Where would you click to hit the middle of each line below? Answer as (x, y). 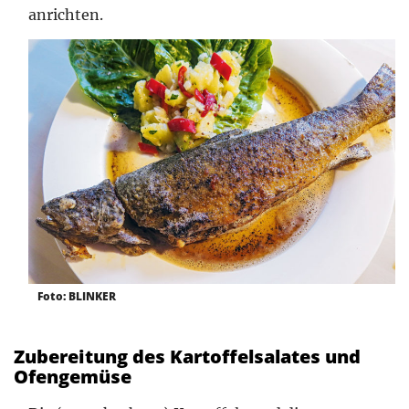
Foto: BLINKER (77, 297)
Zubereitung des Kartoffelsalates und (187, 357)
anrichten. (66, 15)
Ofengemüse (73, 377)
